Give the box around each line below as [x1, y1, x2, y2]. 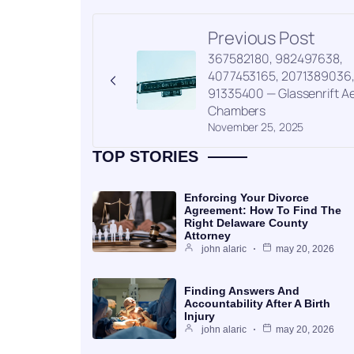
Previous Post [208, 25, 315, 50]
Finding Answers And [184, 284, 299, 297]
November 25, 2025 [208, 119, 304, 134]
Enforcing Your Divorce [184, 190, 309, 204]
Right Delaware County [184, 216, 308, 229]
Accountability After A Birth [184, 296, 330, 310]
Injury [184, 309, 215, 322]
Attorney [184, 228, 231, 242]
